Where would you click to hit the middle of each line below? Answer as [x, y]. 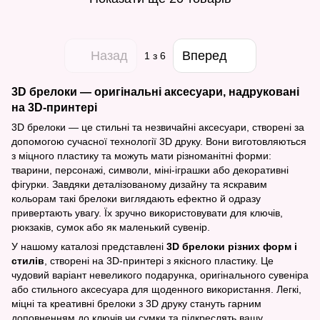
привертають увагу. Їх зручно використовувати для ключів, [147, 213]
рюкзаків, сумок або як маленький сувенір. [111, 227]
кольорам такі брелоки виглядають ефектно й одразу [136, 199]
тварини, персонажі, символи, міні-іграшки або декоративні [150, 170]
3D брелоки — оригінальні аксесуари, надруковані [155, 91]
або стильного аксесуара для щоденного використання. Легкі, [156, 289]
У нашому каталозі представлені [89, 246]
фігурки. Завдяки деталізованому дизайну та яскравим [139, 184]
